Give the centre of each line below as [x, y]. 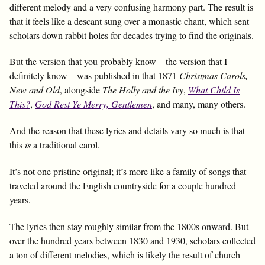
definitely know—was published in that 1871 [94, 76]
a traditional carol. [65, 145]
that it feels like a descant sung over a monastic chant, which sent [129, 21]
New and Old [35, 90]
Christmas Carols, [214, 76]
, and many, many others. [199, 104]
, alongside [81, 90]
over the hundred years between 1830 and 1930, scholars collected [132, 240]
